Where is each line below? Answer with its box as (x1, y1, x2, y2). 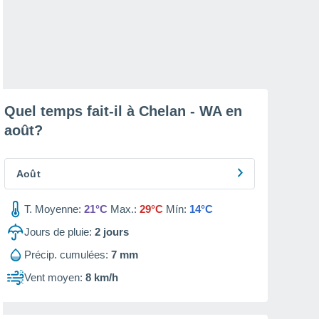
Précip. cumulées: (24, 249, 108, 261)
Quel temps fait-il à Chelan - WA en (4, 103, 242, 119)
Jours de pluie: (24, 226, 92, 238)
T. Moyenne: (24, 203, 81, 215)
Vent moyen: (24, 271, 83, 283)
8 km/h (85, 271, 118, 283)
